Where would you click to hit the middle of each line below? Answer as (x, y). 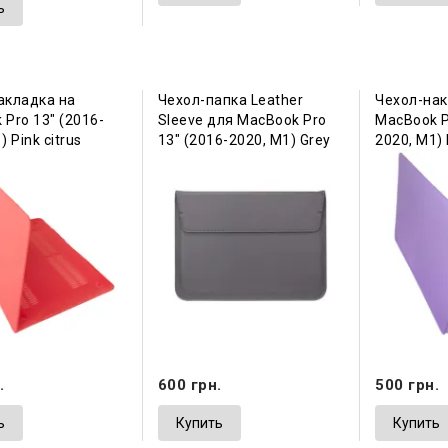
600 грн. (189, 384)
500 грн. (407, 384)
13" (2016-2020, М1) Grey (244, 140)
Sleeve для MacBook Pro (242, 120)
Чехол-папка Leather (230, 100)
